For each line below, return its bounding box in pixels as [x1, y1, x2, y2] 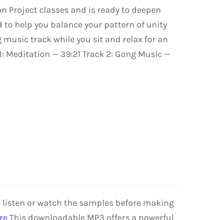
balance [50, 19, 82, 30]
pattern [104, 19, 135, 30]
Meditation [5, 49, 50, 59]
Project [8, 4, 37, 15]
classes [39, 4, 69, 15]
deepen [131, 4, 161, 15]
